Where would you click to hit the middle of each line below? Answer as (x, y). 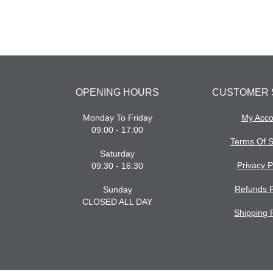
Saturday (118, 153)
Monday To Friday (117, 118)
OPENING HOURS (118, 92)
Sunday (117, 189)
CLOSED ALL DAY (118, 201)
